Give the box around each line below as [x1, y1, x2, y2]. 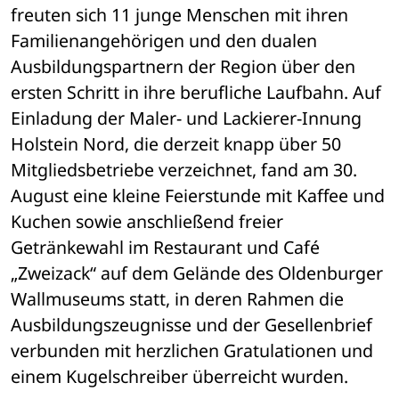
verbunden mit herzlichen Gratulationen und [11, 338, 373, 363]
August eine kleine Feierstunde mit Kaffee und [11, 183, 385, 208]
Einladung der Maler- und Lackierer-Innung [11, 106, 362, 131]
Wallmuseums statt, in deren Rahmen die [11, 287, 344, 312]
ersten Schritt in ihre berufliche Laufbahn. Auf [11, 80, 381, 105]
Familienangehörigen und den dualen [11, 28, 317, 53]
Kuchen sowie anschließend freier [11, 209, 283, 234]
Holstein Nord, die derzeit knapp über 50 [11, 132, 341, 157]
